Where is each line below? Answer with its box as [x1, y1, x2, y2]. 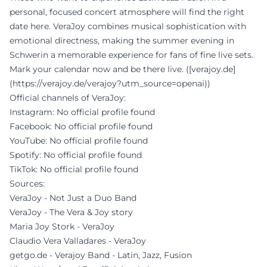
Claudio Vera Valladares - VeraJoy [10, 235, 146, 247]
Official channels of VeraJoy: [10, 92, 126, 104]
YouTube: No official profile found [10, 135, 148, 147]
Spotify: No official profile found [10, 150, 142, 161]
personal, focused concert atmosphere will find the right [10, 7, 244, 18]
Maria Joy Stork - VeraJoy [10, 221, 114, 232]
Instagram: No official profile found [10, 107, 155, 118]
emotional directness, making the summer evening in [10, 35, 234, 46]
